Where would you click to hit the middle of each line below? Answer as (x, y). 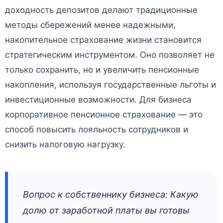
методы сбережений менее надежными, (90, 25)
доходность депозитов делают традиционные (101, 10)
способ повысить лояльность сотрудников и (97, 130)
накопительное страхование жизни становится (103, 40)
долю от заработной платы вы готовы (106, 211)
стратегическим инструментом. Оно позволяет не (110, 55)
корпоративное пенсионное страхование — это (104, 115)
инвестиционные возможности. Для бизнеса (98, 100)
